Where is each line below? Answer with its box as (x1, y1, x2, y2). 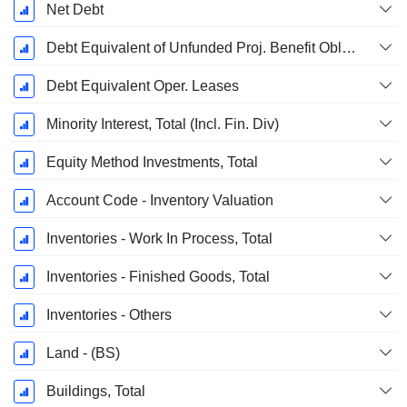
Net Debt (45, 2, 104, 18)
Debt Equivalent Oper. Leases (45, 78, 239, 94)
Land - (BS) (45, 345, 120, 362)
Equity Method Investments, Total (45, 154, 258, 171)
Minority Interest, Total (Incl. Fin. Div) (45, 116, 279, 133)
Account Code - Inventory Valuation (45, 193, 273, 209)
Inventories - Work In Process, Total (45, 231, 273, 247)
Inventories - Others (45, 307, 172, 323)
